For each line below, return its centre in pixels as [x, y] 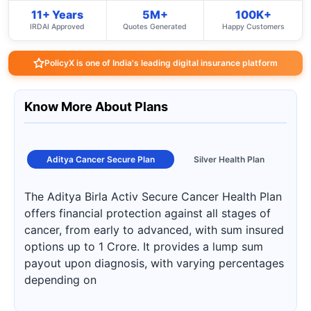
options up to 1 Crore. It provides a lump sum [144, 246]
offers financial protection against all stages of [148, 213]
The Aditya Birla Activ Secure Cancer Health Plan [153, 196]
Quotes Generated [155, 27]
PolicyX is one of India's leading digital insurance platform [161, 63]
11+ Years [58, 15]
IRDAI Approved [58, 27]
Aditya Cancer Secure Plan [101, 159]
